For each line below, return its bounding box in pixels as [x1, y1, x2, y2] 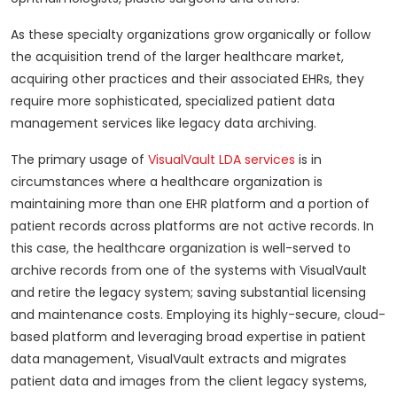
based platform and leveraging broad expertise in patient [11, 328, 366, 346]
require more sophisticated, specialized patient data [11, 92, 335, 111]
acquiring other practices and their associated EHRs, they [11, 70, 364, 89]
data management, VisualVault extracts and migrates [11, 350, 346, 369]
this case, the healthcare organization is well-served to [11, 239, 351, 258]
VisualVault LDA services [148, 151, 295, 169]
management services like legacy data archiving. [11, 114, 316, 133]
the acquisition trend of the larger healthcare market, [11, 48, 344, 66]
